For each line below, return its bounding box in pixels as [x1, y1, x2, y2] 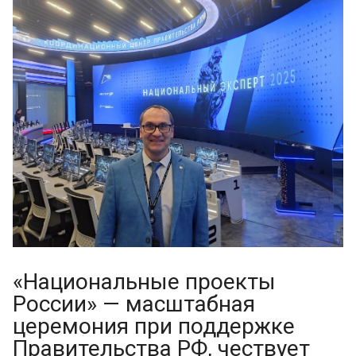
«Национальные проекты [13, 269, 276, 296]
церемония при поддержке [13, 313, 295, 340]
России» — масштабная [13, 291, 255, 318]
